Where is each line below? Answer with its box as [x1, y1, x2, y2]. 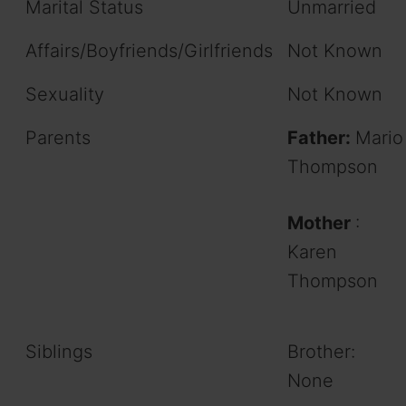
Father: [287, 126, 355, 149]
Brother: [287, 340, 355, 362]
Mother [287, 211, 355, 234]
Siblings [25, 340, 92, 362]
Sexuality [25, 82, 104, 105]
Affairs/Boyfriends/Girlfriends [25, 39, 273, 62]
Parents [25, 126, 91, 149]
